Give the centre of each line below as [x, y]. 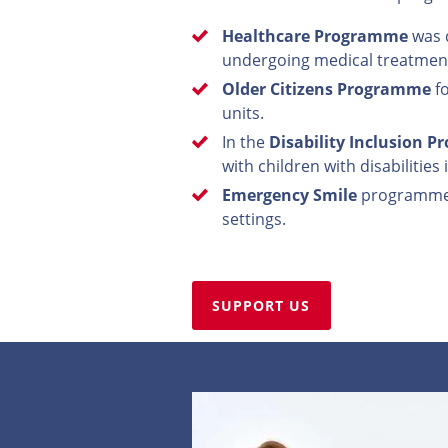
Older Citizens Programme [326, 89]
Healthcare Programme [315, 36]
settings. [256, 219]
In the [245, 142]
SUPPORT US [261, 305]
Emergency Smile [289, 195]
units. [243, 113]
